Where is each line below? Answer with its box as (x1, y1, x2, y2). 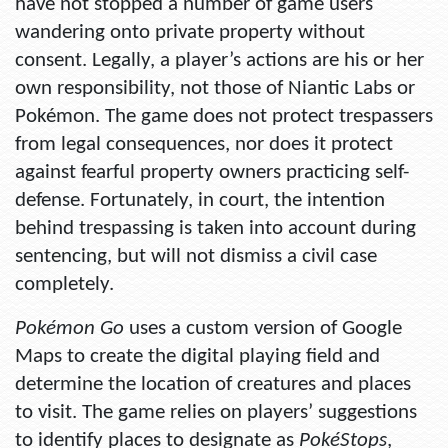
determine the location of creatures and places (15, 374, 411, 396)
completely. (15, 274, 114, 296)
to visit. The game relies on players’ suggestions (15, 402, 417, 424)
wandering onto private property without (15, 22, 365, 44)
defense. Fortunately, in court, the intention (15, 190, 385, 212)
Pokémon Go (15, 318, 129, 340)
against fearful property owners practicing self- (15, 162, 409, 184)
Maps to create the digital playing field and (15, 346, 380, 368)
